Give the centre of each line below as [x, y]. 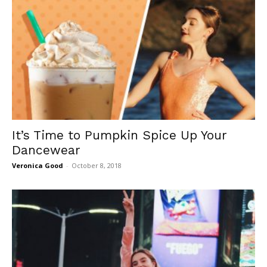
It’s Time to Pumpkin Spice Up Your [119, 135]
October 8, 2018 [97, 166]
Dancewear [46, 150]
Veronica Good [38, 166]
